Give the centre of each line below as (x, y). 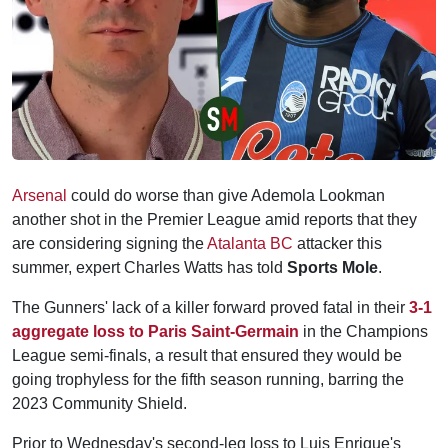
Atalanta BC (250, 243)
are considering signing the (109, 243)
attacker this (337, 243)
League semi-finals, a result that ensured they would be (207, 355)
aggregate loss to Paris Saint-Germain (155, 331)
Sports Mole (332, 267)
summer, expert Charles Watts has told (149, 267)
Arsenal (39, 195)
